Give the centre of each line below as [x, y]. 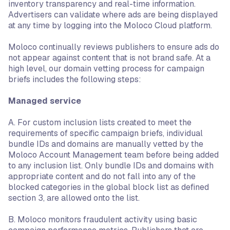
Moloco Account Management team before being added [113, 155]
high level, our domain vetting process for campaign [106, 69]
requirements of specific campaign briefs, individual [106, 133]
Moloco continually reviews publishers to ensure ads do [114, 47]
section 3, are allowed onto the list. [74, 198]
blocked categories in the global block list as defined [109, 187]
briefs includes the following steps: [75, 79]
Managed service [45, 101]
